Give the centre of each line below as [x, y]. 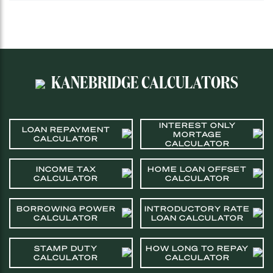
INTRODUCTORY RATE [197, 209]
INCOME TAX [66, 169]
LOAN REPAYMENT [66, 129]
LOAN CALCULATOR [197, 218]
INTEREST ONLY [197, 125]
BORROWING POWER [66, 209]
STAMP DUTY [66, 248]
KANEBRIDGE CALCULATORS [144, 83]
